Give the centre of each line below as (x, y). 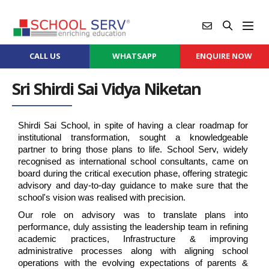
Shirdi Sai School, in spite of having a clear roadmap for (133, 126)
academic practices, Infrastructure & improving (133, 239)
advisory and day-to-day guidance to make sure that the (133, 186)
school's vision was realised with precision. (102, 198)
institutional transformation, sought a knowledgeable (133, 138)
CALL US (45, 56)
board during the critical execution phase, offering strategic (133, 174)
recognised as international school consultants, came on (133, 162)
